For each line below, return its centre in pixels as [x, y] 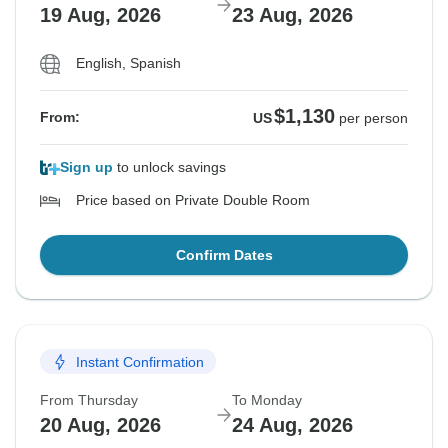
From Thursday [89, 400]
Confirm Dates [224, 255]
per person [373, 118]
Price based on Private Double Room [193, 200]
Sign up [86, 167]
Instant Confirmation [140, 361]
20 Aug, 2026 [100, 425]
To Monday [267, 400]
